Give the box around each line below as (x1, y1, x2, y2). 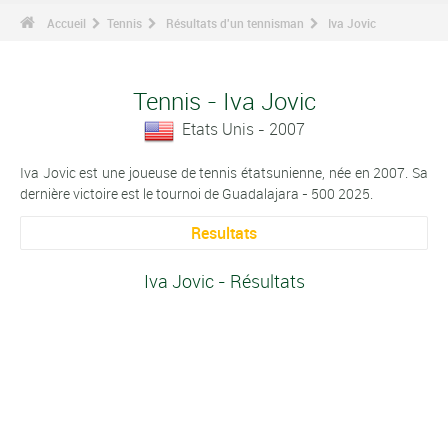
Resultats (191, 221, 257, 244)
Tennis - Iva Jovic (132, 85, 316, 117)
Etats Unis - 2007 (181, 118, 305, 140)
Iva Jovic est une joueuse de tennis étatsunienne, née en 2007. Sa (20, 162, 428, 182)
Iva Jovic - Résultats (143, 269, 305, 294)
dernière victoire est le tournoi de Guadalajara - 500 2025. (20, 183, 373, 203)
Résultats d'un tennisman (166, 15, 304, 31)
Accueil (47, 15, 86, 31)
